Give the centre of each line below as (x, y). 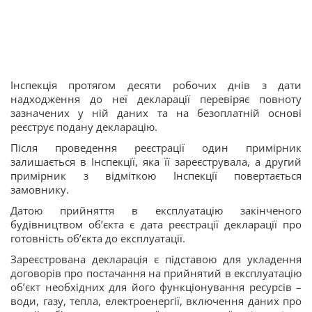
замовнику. (40, 189)
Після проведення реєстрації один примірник (156, 147)
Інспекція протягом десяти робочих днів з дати (156, 85)
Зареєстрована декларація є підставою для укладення (156, 259)
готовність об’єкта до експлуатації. (98, 238)
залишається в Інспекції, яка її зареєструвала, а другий (156, 161)
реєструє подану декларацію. (84, 126)
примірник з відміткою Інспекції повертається (156, 175)
